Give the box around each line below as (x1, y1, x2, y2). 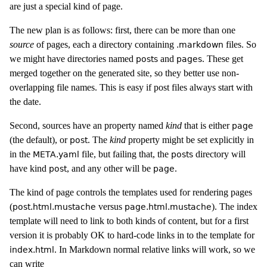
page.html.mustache (125, 202, 212, 212)
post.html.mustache (13, 202, 96, 212)
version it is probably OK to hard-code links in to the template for (10, 230, 254, 240)
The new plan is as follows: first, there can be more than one (10, 25, 235, 35)
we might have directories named (10, 54, 136, 64)
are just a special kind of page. (10, 1, 123, 11)
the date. (10, 97, 41, 107)
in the (10, 149, 33, 159)
